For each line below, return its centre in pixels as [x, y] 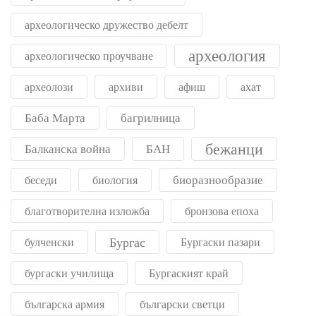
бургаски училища [69, 273]
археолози [49, 87]
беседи [41, 180]
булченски [49, 242]
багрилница [151, 118]
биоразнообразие [218, 180]
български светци [182, 304]
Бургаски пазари [220, 242]
